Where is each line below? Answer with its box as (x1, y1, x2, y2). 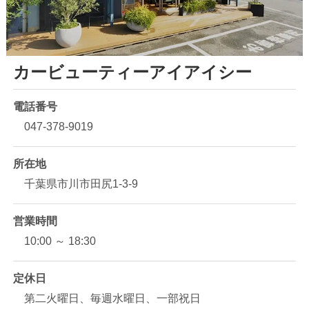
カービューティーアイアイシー (12, 63, 252, 82)
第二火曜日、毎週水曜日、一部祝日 (23, 292, 201, 305)
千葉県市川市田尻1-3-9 (23, 178, 138, 190)
